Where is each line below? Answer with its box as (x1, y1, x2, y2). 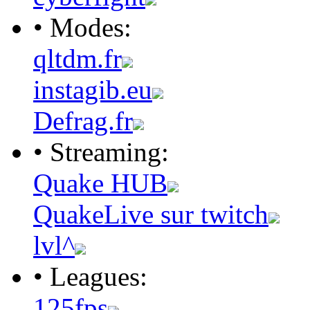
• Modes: (33, 12, 131, 43)
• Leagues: (33, 262, 147, 292)
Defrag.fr (33, 106, 133, 136)
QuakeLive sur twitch (33, 199, 268, 230)
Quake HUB (33, 168, 167, 199)
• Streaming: (33, 137, 169, 167)
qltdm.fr (33, 44, 122, 74)
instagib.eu (33, 75, 152, 105)
